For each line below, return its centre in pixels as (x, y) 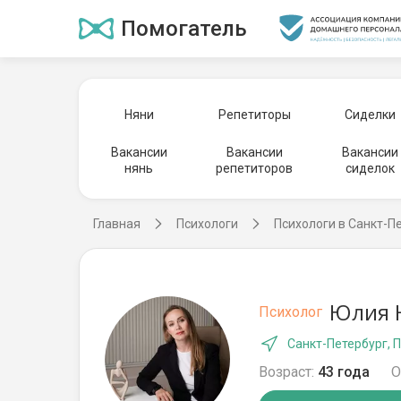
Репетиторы (254, 115)
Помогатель (184, 29)
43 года (344, 372)
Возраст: (286, 372)
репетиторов (255, 168)
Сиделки (370, 115)
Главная (117, 224)
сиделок (370, 168)
